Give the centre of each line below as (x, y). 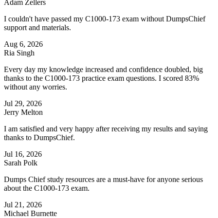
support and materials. (37, 28)
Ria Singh (19, 53)
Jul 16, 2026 (23, 154)
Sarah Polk (21, 163)
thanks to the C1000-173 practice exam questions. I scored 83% (101, 78)
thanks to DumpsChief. (39, 138)
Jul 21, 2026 (23, 205)
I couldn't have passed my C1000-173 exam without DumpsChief (105, 19)
